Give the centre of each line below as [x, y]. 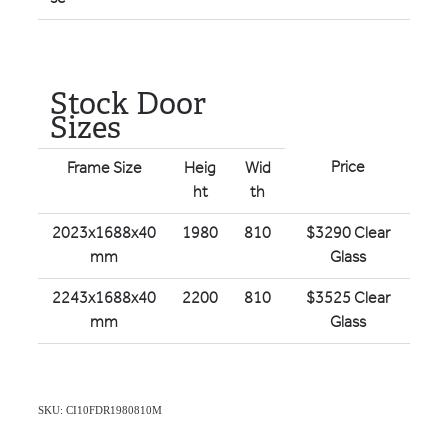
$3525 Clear [347, 298]
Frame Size [104, 168]
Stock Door [128, 103]
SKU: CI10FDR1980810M [100, 409]
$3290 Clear [347, 233]
